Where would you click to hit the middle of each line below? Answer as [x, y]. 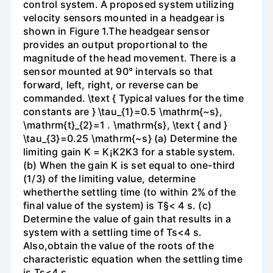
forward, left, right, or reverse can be [111, 84]
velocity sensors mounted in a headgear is [124, 17]
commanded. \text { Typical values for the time [133, 98]
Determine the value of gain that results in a [127, 218]
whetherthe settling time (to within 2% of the [130, 192]
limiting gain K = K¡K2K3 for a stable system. [129, 151]
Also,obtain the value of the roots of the [119, 245]
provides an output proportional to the [115, 44]
